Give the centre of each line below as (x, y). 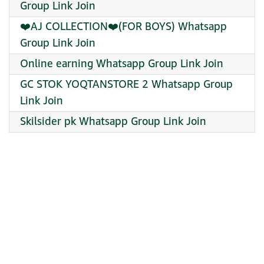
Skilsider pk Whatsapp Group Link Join (113, 122)
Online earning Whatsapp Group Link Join (122, 64)
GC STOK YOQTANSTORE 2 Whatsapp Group (126, 85)
